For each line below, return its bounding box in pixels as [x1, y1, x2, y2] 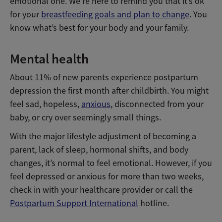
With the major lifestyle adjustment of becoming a [10, 130, 196, 142]
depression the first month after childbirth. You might [10, 85, 209, 96]
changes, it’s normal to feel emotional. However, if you [10, 157, 212, 168]
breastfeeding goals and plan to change [41, 8, 189, 20]
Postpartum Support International [10, 197, 138, 209]
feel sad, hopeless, [10, 98, 81, 110]
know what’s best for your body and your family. [10, 22, 191, 33]
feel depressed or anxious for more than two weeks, [10, 170, 204, 182]
